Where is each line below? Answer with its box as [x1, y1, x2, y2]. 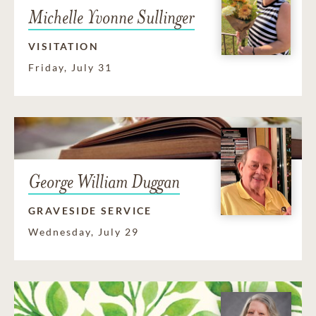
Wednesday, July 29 [28, 225, 139, 238]
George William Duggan [28, 169, 180, 193]
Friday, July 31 [28, 61, 112, 73]
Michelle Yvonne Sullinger [28, 5, 195, 29]
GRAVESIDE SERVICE [28, 204, 152, 217]
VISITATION [28, 39, 99, 52]
